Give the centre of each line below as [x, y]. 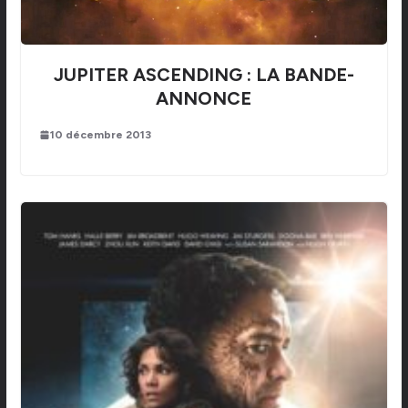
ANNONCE [204, 98]
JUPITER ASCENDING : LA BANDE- [204, 74]
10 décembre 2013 [100, 134]
